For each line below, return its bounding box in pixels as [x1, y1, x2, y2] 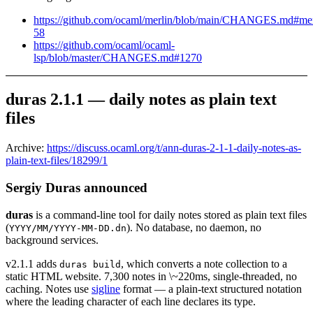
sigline [92, 282, 120, 295]
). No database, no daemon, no [126, 221, 261, 233]
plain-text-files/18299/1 [6, 154, 108, 167]
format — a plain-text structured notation [120, 282, 302, 295]
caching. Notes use [6, 282, 92, 295]
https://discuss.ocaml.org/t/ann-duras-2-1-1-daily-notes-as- [47, 142, 301, 154]
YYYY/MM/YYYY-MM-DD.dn [9, 222, 126, 233]
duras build [59, 259, 121, 270]
